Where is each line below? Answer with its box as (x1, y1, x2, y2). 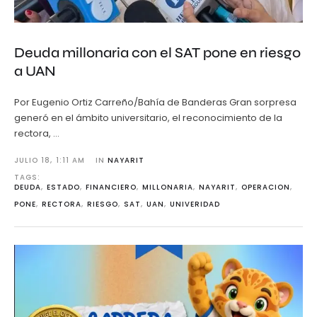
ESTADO (47, 182, 80, 193)
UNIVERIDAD (170, 199, 220, 210)
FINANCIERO (86, 182, 137, 193)
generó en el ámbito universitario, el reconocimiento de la (14, 111, 282, 125)
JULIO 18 (14, 155, 50, 166)
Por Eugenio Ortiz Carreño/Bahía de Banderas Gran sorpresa (14, 96, 296, 110)
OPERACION (241, 182, 290, 193)
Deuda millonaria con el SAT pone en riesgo (14, 44, 301, 62)
